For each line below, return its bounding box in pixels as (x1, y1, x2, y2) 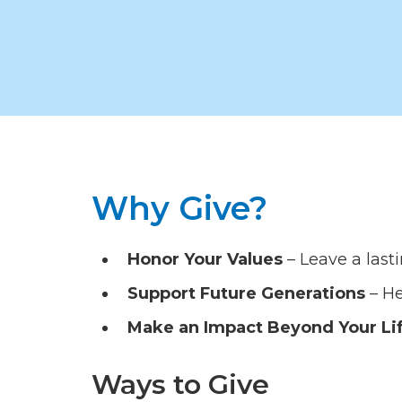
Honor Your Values (127, 249, 283, 270)
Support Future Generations (127, 284, 365, 304)
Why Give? (92, 188, 267, 229)
